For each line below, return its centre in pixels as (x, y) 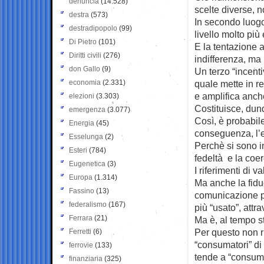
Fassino (82, 191)
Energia (82, 123)
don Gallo (85, 69)
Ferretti (80, 231)
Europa (81, 177)
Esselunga (86, 136)
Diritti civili (85, 55)
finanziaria (86, 258)
